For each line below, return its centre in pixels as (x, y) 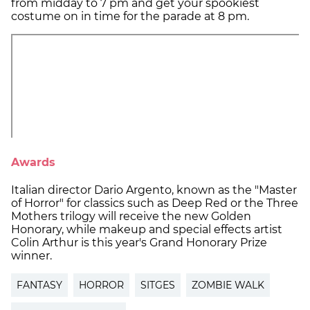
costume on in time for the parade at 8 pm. (130, 17)
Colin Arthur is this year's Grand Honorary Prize (139, 242)
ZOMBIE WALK (228, 285)
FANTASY (39, 285)
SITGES (158, 285)
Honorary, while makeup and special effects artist (147, 229)
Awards (33, 162)
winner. (31, 255)
